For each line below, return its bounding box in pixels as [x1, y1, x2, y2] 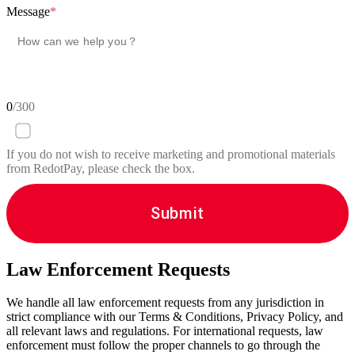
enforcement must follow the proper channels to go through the [6, 338, 320, 353]
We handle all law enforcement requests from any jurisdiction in [6, 296, 324, 310]
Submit [151, 203, 204, 223]
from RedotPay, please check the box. [6, 161, 195, 175]
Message [6, 4, 50, 18]
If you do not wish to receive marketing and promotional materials [6, 147, 335, 161]
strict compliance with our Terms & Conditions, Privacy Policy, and [6, 310, 343, 324]
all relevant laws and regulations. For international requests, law [6, 324, 323, 338]
